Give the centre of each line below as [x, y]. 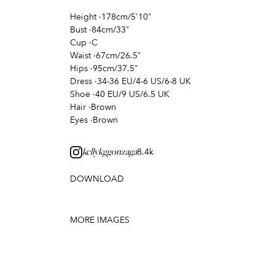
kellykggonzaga [110, 153]
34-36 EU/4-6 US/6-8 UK [144, 82]
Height [83, 17]
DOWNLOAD [97, 179]
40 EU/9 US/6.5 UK [132, 95]
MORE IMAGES [100, 220]
